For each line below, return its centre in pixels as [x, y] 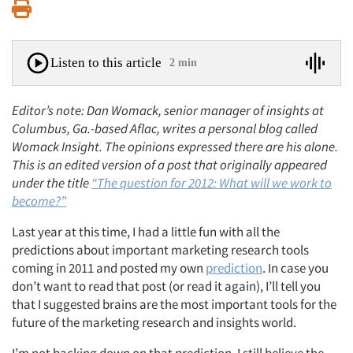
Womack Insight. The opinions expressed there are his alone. [175, 146]
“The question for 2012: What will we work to [212, 182]
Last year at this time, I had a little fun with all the [146, 231]
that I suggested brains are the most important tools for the [174, 304]
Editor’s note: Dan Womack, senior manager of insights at [168, 110]
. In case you [295, 268]
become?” [39, 201]
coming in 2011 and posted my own [109, 268]
